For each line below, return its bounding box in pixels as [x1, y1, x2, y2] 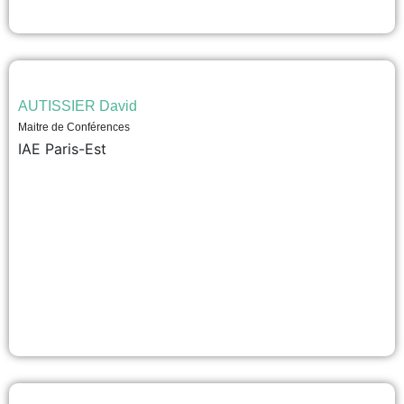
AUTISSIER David [18, 98, 137, 114]
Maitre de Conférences [18, 121, 130, 133]
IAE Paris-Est [18, 140, 106, 158]
